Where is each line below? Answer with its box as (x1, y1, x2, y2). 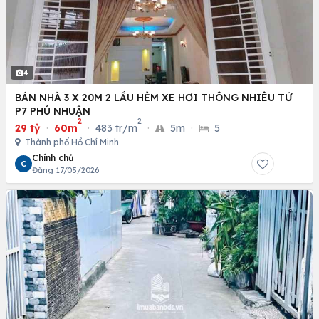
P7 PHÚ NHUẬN (15, 104, 90, 117)
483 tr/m (95, 121, 137, 135)
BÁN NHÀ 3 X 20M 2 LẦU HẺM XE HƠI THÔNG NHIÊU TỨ (15, 90, 292, 104)
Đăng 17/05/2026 (32, 164, 99, 175)
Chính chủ (32, 152, 73, 163)
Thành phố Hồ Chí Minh (23, 136, 119, 147)
